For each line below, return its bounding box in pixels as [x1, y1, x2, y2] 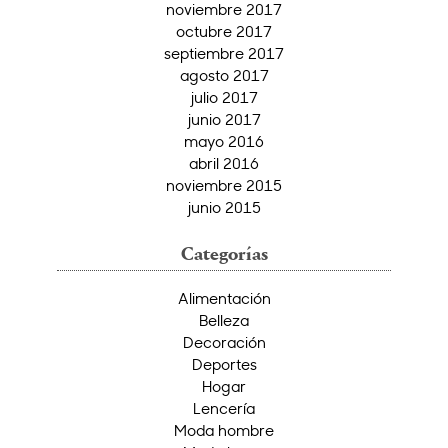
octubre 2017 [176, 21, 272, 42]
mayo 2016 [184, 131, 264, 152]
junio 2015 [187, 197, 261, 218]
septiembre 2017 [164, 43, 284, 64]
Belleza [199, 310, 249, 331]
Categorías [180, 246, 268, 266]
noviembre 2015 [166, 175, 282, 196]
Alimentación [177, 288, 271, 309]
